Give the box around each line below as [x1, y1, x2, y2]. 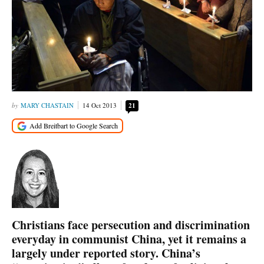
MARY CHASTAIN [21, 101, 74, 110]
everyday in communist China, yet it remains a [12, 230, 246, 247]
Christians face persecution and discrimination [12, 216, 250, 233]
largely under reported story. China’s [12, 244, 200, 262]
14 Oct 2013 [82, 101, 117, 110]
